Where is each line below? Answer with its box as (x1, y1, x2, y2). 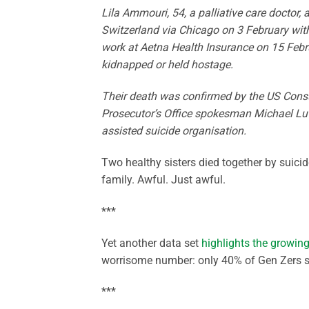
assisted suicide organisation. (101, 124, 246, 138)
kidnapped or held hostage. (101, 58, 233, 72)
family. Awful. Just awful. (101, 172, 226, 186)
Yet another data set (101, 236, 201, 250)
